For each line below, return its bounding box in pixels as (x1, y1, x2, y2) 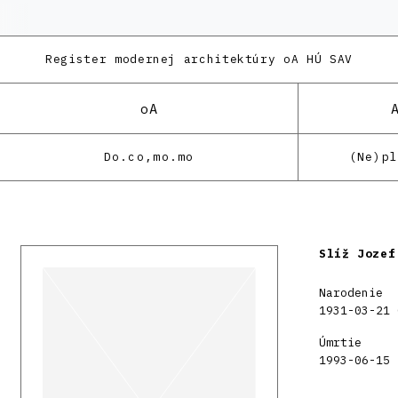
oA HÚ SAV (275, 52, 353, 67)
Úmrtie (319, 335, 362, 350)
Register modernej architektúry (45, 52, 276, 67)
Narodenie (319, 285, 383, 300)
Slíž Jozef (319, 246, 396, 261)
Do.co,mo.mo (103, 149, 195, 164)
